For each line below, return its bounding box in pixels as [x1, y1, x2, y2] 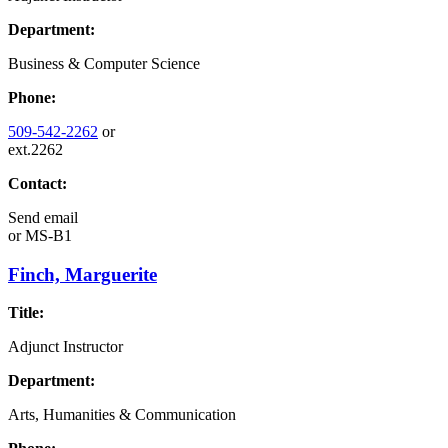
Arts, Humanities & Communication [8, 406, 236, 424]
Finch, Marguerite [8, 263, 157, 285]
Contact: [8, 174, 67, 192]
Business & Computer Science [8, 54, 200, 72]
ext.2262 [8, 140, 63, 158]
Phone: [8, 88, 56, 106]
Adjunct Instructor [8, 338, 123, 356]
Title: [8, 304, 44, 322]
